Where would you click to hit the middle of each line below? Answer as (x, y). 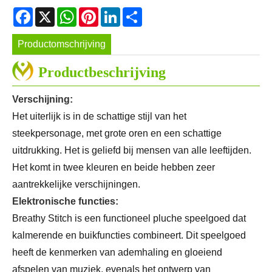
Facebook (54, 12)
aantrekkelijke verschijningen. (76, 185)
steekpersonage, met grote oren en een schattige (117, 134)
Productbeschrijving (102, 73)
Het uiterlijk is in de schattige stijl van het (99, 117)
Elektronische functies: (65, 202)
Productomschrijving (62, 44)
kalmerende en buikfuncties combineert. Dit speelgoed (129, 236)
